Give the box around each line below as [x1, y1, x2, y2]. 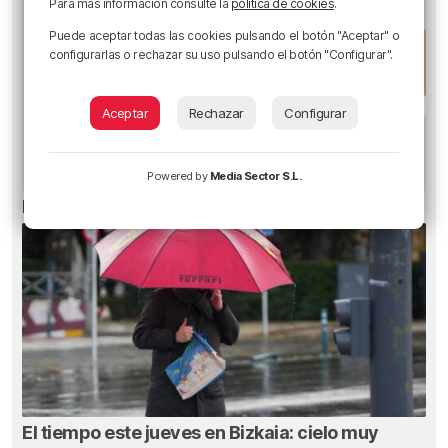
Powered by [147, 169, 210, 183]
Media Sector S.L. [209, 169, 301, 183]
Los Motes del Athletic [22, 196, 206, 217]
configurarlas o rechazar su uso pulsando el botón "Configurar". [49, 47, 393, 62]
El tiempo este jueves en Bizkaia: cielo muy [22, 421, 379, 443]
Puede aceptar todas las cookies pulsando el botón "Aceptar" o [49, 28, 399, 43]
